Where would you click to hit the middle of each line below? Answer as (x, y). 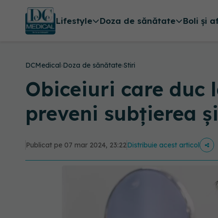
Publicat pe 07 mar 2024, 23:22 (76, 145)
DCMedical (43, 65)
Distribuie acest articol (163, 145)
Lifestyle (74, 21)
